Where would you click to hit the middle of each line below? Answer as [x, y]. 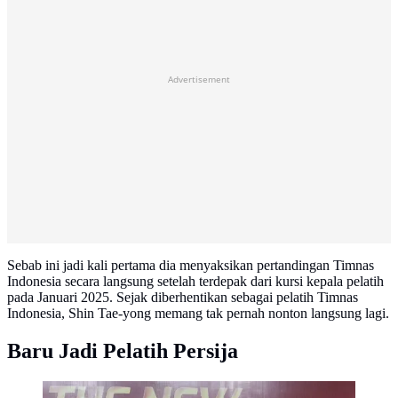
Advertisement [199, 80]
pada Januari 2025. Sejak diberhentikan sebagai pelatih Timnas [183, 298]
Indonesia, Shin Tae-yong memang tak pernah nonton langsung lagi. [198, 314]
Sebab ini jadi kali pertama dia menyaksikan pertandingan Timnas [191, 266]
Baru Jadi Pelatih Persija [123, 351]
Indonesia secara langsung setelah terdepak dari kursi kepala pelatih [195, 282]
